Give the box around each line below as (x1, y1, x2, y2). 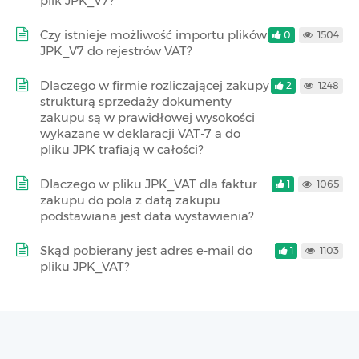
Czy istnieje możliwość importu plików (40, 26, 267, 42)
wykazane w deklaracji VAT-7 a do (40, 125, 240, 141)
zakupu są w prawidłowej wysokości (40, 109, 255, 125)
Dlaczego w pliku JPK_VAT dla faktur (40, 175, 257, 192)
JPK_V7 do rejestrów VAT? (40, 42, 192, 58)
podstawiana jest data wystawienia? (40, 208, 253, 224)
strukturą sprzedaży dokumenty (40, 93, 232, 109)
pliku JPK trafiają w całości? (40, 141, 203, 157)
